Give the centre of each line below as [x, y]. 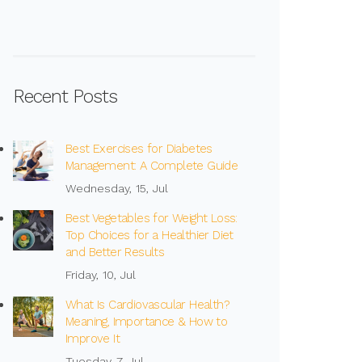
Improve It [93, 339]
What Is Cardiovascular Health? [147, 305]
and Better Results [115, 252]
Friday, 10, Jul [101, 275]
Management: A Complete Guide [152, 166]
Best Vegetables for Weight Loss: [152, 218]
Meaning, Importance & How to [147, 322]
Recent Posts [65, 97]
